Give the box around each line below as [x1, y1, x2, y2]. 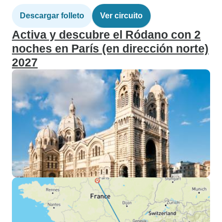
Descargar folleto [20, 11, 84, 20]
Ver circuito [100, 11, 143, 20]
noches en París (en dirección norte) [12, 42, 209, 55]
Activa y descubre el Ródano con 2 [12, 28, 201, 41]
